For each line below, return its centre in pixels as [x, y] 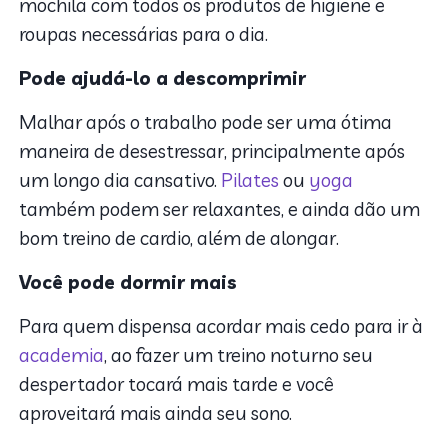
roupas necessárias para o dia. [146, 34]
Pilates [250, 180]
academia [62, 355]
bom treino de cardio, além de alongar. [179, 238]
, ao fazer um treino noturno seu [239, 355]
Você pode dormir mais [128, 282]
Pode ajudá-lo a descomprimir [163, 78]
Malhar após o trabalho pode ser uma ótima [206, 122]
